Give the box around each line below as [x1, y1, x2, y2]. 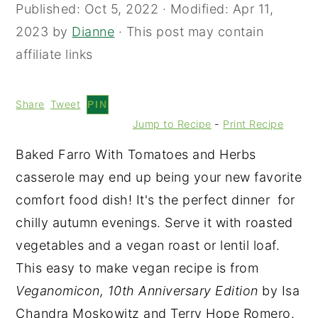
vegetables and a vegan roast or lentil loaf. [16, 238, 280, 253]
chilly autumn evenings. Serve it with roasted [16, 215, 293, 230]
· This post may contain [114, 24, 264, 39]
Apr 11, [232, 1, 274, 16]
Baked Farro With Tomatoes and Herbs [16, 147, 256, 162]
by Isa [258, 283, 300, 298]
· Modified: [158, 1, 233, 16]
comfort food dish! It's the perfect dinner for [16, 192, 295, 207]
